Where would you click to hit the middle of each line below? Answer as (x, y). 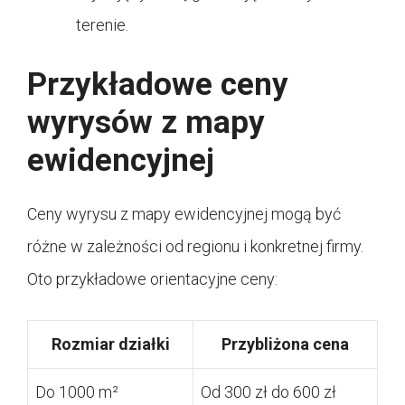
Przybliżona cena (285, 344)
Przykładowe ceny (158, 84)
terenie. (102, 24)
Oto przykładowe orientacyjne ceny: (152, 278)
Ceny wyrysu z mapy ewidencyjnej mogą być (184, 213)
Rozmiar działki (110, 344)
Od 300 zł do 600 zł (268, 391)
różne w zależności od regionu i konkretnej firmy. (195, 246)
